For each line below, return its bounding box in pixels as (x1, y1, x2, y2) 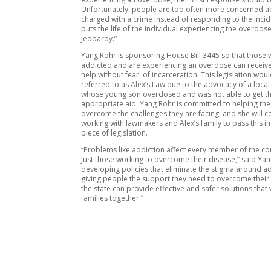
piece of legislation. (81, 127, 148, 138)
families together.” (81, 192, 144, 203)
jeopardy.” (81, 33, 117, 44)
